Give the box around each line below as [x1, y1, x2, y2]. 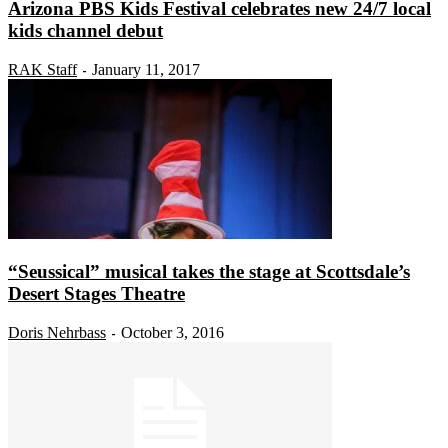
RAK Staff [8, 60, 77, 78]
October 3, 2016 [121, 324, 224, 342]
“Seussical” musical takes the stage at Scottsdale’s [8, 261, 410, 283]
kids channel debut [8, 20, 163, 42]
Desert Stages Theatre [8, 283, 185, 305]
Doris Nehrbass [8, 324, 106, 342]
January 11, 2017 [92, 60, 200, 78]
